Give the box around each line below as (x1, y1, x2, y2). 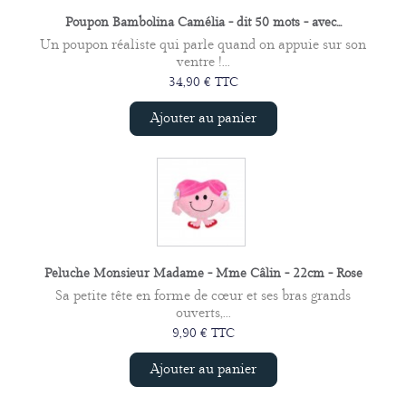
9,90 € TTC (171, 325, 235, 341)
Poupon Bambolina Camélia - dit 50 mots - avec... (64, 14, 342, 30)
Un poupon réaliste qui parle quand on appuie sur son (40, 36, 366, 53)
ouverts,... (175, 304, 231, 322)
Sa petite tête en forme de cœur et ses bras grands (55, 287, 351, 304)
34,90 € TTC (168, 74, 238, 90)
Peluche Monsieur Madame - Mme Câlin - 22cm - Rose (43, 266, 362, 281)
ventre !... (176, 53, 230, 71)
